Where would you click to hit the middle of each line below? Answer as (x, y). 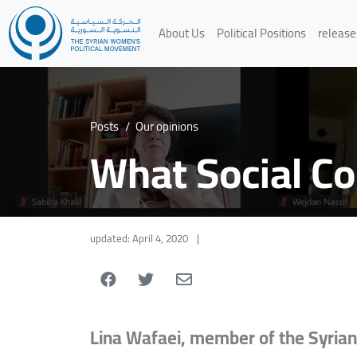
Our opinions (167, 127)
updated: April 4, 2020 (139, 238)
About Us (181, 33)
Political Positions (261, 33)
